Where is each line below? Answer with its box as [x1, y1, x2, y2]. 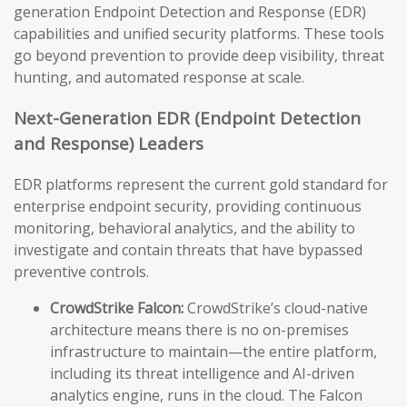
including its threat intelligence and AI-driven [50, 362, 354, 383]
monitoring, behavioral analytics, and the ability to [14, 217, 355, 238]
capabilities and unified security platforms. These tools [14, 24, 384, 45]
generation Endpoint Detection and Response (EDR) [14, 2, 366, 23]
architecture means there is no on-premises [50, 319, 349, 340]
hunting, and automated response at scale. [14, 67, 304, 88]
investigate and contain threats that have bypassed [14, 239, 362, 260]
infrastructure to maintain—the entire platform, [50, 341, 377, 362]
